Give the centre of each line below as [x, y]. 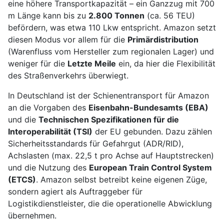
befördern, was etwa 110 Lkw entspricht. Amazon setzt [112, 28]
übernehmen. [32, 216]
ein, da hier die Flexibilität [166, 64]
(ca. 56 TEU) [170, 16]
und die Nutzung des [48, 168]
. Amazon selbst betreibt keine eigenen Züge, [121, 180]
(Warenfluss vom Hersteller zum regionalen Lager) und [111, 52]
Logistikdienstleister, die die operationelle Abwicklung [110, 204]
